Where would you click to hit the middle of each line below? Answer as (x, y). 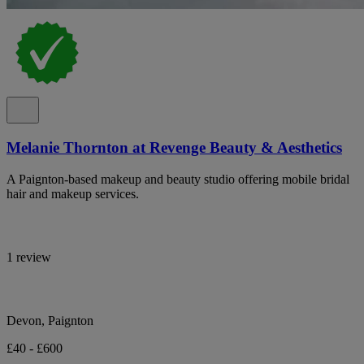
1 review (29, 257)
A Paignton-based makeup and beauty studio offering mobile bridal (178, 179)
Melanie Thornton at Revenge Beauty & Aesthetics (174, 147)
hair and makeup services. (73, 193)
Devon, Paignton (50, 320)
